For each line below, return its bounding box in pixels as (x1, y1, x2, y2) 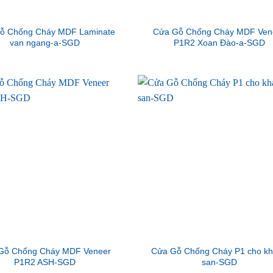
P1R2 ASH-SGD (13, 257, 76, 268)
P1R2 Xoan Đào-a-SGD (173, 38, 265, 48)
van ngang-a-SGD (9, 38, 80, 48)
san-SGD (201, 257, 237, 268)
